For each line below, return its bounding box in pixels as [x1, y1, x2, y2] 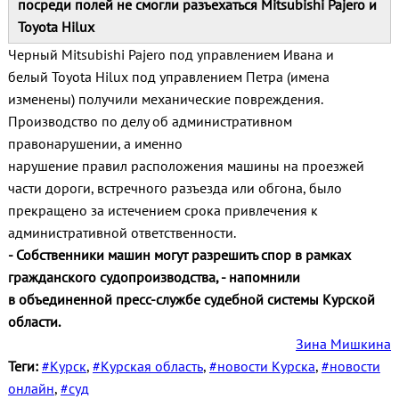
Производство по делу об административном [7, 111, 292, 130]
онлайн [7, 379, 54, 397]
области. [7, 312, 61, 330]
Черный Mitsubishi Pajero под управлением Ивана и [7, 45, 334, 63]
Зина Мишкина [296, 334, 392, 353]
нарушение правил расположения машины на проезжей [7, 156, 364, 175]
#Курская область [92, 356, 203, 375]
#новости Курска [208, 356, 315, 375]
